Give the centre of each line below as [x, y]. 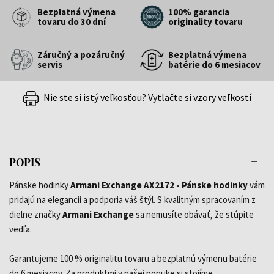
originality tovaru [206, 21]
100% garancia [199, 12]
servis [50, 64]
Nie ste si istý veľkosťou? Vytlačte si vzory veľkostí [147, 97]
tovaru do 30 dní [72, 21]
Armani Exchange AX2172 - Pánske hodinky [159, 185]
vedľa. [20, 229]
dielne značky [36, 214]
